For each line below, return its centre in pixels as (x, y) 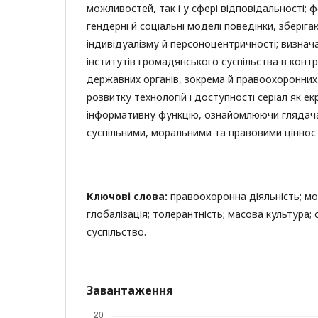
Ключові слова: (127, 196)
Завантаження (130, 290)
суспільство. (116, 231)
